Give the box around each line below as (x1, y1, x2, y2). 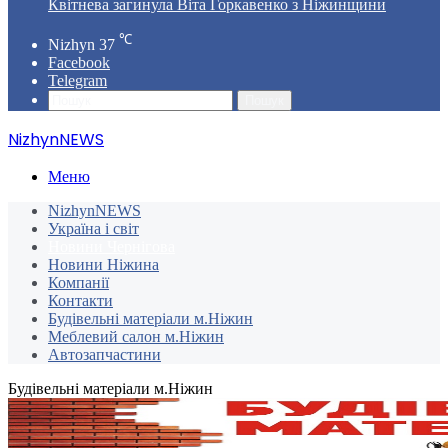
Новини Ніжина (48, 256, 159, 274)
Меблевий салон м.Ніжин (48, 328, 224, 346)
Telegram (48, 72, 107, 90)
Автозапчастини (48, 346, 161, 364)
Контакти (48, 292, 113, 310)
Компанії (48, 274, 109, 292)
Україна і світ (48, 220, 139, 238)
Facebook (48, 54, 110, 72)
